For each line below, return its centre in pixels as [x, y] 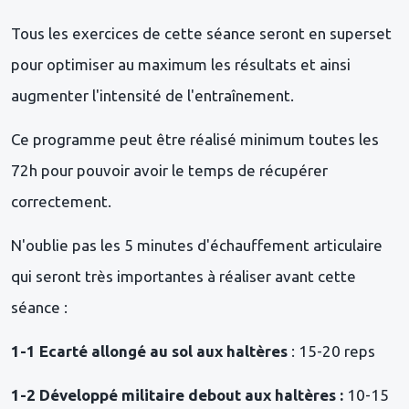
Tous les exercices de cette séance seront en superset [201, 33]
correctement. [61, 201]
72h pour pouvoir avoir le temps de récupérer [169, 170]
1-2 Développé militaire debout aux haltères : [179, 394]
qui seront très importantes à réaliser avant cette [184, 276]
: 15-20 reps [333, 351]
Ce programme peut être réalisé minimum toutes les [195, 139]
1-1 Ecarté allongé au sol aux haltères [151, 351]
